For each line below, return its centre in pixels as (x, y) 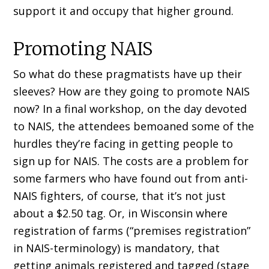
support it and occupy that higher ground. (124, 11)
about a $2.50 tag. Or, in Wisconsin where (121, 213)
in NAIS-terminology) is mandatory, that (117, 248)
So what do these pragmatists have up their (128, 74)
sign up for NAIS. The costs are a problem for (131, 161)
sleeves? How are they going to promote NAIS (132, 92)
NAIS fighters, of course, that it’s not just (120, 196)
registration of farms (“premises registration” (132, 231)
